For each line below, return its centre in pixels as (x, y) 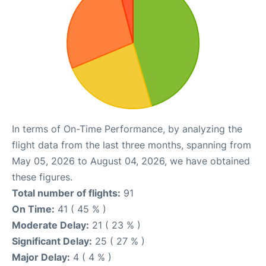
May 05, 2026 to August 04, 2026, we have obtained (131, 161)
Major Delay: (41, 257)
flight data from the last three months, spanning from (132, 145)
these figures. (42, 177)
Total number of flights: (66, 193)
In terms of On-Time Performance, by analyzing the (127, 129)
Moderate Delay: (50, 225)
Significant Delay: (52, 241)
